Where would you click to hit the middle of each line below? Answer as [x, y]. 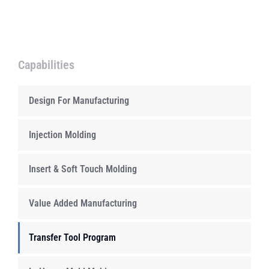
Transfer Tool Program [72, 237]
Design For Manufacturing [79, 100]
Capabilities [46, 65]
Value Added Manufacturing [83, 203]
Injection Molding [62, 134]
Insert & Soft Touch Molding [83, 169]
